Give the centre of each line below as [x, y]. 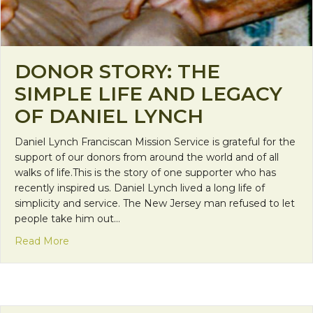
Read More [42, 241]
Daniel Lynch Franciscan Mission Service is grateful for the [155, 142]
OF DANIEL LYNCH [109, 116]
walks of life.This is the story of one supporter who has [145, 173]
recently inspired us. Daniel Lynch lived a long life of [140, 188]
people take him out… [67, 219]
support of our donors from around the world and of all [147, 158]
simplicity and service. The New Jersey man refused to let [155, 204]
